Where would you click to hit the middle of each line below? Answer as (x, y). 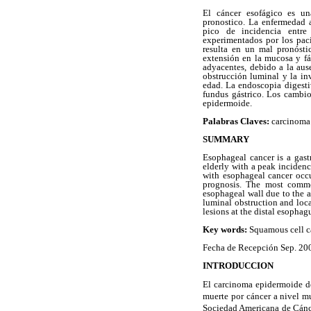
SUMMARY (226, 139)
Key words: (225, 229)
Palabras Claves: (236, 121)
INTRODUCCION (238, 266)
